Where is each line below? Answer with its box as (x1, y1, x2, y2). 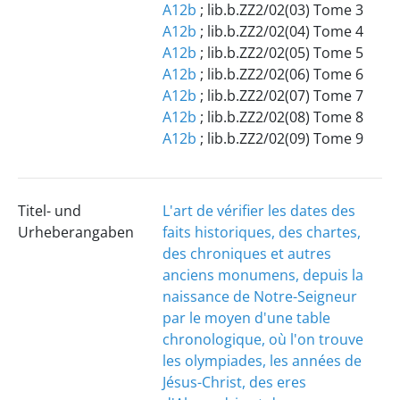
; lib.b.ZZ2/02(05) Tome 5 (196, 43, 363, 62)
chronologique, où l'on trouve (162, 329, 363, 349)
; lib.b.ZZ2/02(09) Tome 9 (196, 129, 363, 148)
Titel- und (17, 201, 81, 221)
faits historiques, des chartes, (162, 222, 361, 242)
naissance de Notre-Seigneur (162, 287, 357, 306)
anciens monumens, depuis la (162, 265, 363, 285)
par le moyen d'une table (162, 308, 330, 328)
